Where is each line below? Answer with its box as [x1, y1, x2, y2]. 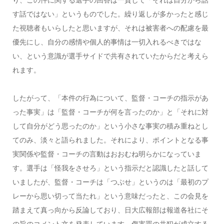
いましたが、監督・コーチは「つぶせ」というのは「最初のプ [12, 177, 208, 186]
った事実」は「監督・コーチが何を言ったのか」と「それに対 [12, 107, 208, 116]
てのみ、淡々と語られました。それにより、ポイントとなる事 [12, 135, 208, 144]
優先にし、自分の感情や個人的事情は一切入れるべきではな [12, 37, 201, 46]
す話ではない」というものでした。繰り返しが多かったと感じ [12, 9, 208, 18]
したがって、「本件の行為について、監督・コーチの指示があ [12, 93, 208, 102]
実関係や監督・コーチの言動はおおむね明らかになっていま [12, 149, 201, 158]
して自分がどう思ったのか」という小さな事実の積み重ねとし [12, 121, 208, 130]
